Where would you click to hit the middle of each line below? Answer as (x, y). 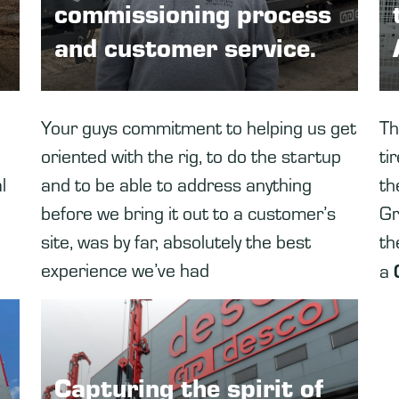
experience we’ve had (125, 269)
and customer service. (185, 46)
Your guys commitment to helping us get (199, 126)
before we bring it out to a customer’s (188, 212)
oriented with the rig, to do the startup (191, 155)
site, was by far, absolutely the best (176, 240)
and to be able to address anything (176, 183)
